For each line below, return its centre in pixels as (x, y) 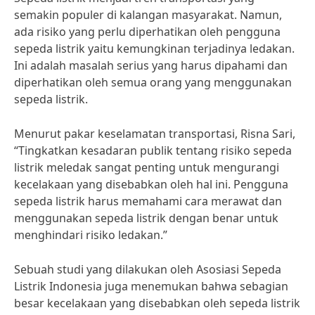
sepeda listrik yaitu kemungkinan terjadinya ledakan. (154, 49)
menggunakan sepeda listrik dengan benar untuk (146, 218)
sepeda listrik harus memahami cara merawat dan (148, 201)
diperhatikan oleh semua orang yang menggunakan (153, 82)
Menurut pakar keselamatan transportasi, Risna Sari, (155, 134)
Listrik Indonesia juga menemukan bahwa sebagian (151, 286)
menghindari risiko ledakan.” (91, 235)
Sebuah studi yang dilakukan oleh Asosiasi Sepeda (148, 269)
